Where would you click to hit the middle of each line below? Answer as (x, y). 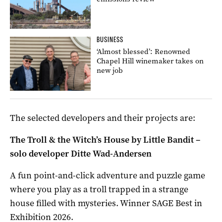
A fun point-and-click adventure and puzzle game (108, 175)
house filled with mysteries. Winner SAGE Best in (106, 203)
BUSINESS (110, 39)
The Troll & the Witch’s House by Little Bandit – (105, 139)
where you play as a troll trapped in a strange (99, 189)
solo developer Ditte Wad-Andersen (81, 153)
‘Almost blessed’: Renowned (144, 51)
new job (110, 70)
